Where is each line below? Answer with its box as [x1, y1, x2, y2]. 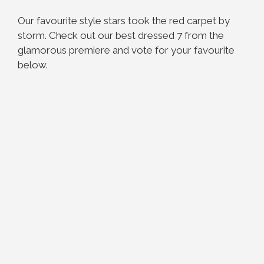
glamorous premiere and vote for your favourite [18, 44, 235, 56]
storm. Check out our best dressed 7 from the [18, 29, 224, 41]
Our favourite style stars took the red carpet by [18, 15, 230, 27]
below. [18, 59, 48, 71]
